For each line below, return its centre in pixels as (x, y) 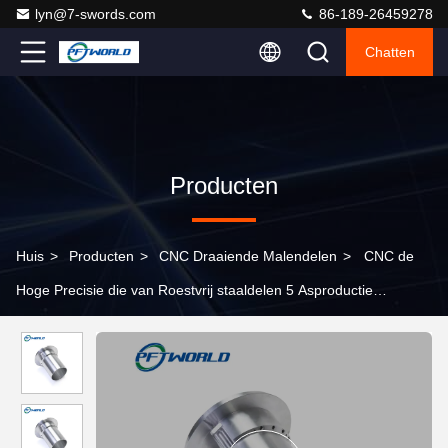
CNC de (389, 256)
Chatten (389, 52)
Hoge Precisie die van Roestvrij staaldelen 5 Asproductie (194, 290)
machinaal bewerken (81, 324)
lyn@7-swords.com (95, 14)
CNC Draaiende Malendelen (248, 256)
